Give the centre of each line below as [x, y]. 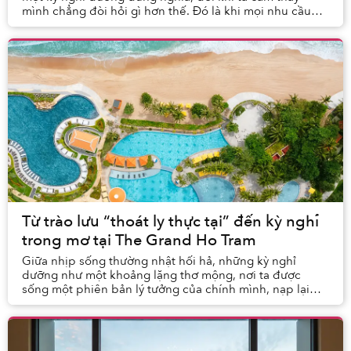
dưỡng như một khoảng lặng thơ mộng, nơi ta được [161, 275]
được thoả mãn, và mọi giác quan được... [133, 25]
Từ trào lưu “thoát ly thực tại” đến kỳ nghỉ [170, 222]
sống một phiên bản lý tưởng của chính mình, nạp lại [166, 289]
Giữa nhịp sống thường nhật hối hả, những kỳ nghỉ [159, 261]
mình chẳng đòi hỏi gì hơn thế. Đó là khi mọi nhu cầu [166, 11]
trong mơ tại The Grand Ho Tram [139, 241]
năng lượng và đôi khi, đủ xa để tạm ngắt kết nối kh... [166, 304]
